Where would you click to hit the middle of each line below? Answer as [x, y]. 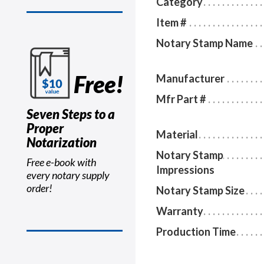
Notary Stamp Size [200, 191]
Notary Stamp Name [204, 43]
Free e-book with [62, 162]
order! [39, 188]
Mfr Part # [181, 99]
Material [177, 135]
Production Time [196, 232]
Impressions [185, 170]
